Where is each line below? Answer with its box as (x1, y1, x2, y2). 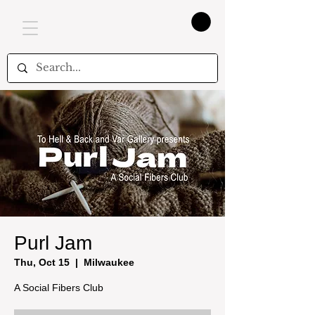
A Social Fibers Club (14, 281, 103, 293)
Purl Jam (14, 231, 92, 254)
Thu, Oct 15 (14, 256, 70, 268)
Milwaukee (84, 256, 134, 268)
